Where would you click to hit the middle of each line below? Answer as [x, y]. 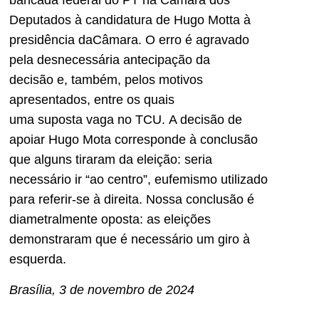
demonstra [40, 240]
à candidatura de [122, 20]
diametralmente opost [71, 220]
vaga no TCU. [126, 120]
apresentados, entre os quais [92, 100]
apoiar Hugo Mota [60, 140]
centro [125, 180]
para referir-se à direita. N [82, 200]
